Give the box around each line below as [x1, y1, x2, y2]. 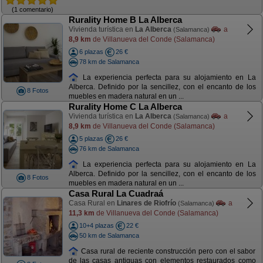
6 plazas [79, 48, 103, 55]
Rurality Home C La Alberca [68, 102, 182, 112]
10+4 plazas [79, 222, 114, 229]
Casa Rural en [68, 199, 117, 207]
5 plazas [79, 135, 103, 142]
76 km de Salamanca [79, 144, 139, 152]
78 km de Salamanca [79, 58, 139, 65]
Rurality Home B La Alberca [68, 15, 182, 25]
